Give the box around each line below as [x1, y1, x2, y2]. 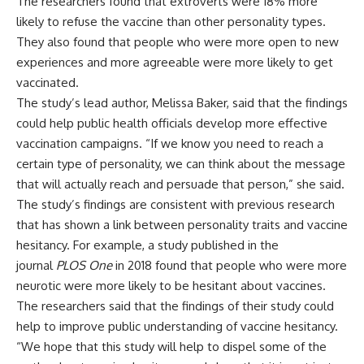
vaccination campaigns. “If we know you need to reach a [16, 136, 323, 152]
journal [16, 258, 56, 274]
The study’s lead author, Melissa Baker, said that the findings [16, 95, 348, 111]
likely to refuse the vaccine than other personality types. [16, 14, 326, 30]
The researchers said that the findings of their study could [16, 298, 334, 314]
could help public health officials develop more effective [16, 115, 327, 132]
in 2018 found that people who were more [112, 258, 347, 274]
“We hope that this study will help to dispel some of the [16, 339, 327, 355]
